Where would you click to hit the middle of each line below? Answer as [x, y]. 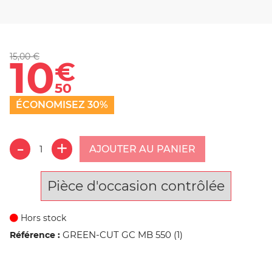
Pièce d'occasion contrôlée [136, 186]
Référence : [35, 235]
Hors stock [42, 218]
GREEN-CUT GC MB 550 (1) [123, 234]
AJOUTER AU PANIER [143, 149]
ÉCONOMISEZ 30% [62, 105]
